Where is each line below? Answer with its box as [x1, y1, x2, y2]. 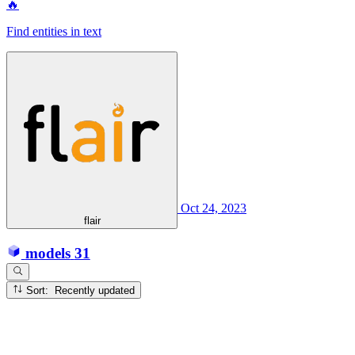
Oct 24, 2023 [181, 200, 246, 215]
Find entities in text [6, 24, 101, 38]
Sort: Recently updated [55, 284, 136, 296]
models [25, 244, 71, 261]
